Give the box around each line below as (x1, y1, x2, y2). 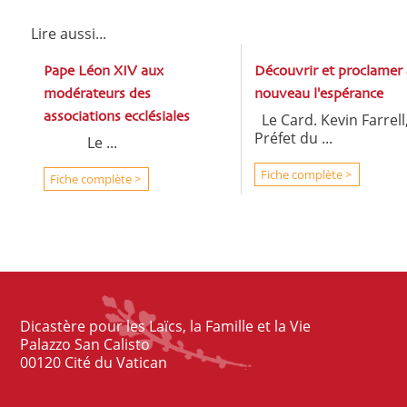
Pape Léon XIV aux (44, 65, 164, 79)
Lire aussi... (31, 24, 106, 44)
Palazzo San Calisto (20, 334, 150, 354)
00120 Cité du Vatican (20, 352, 167, 372)
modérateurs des (44, 87, 151, 102)
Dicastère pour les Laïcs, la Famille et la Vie (20, 316, 311, 336)
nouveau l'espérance (253, 87, 383, 102)
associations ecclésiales (44, 110, 190, 124)
